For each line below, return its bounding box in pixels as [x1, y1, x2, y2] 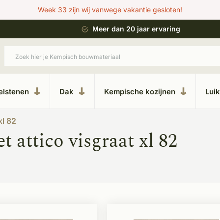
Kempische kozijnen [104, 86, 175, 96]
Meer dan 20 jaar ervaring [92, 25, 180, 33]
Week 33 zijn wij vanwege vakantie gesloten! [38, 5, 182, 14]
